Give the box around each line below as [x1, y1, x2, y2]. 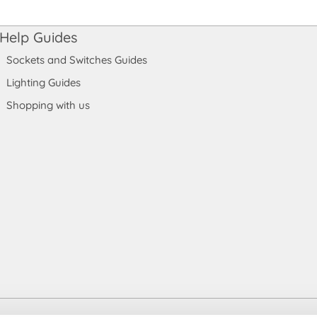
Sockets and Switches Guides [6, 53, 147, 67]
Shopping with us [6, 98, 90, 112]
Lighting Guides [6, 76, 81, 89]
